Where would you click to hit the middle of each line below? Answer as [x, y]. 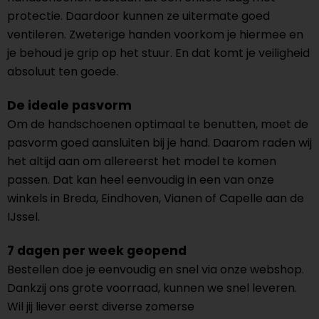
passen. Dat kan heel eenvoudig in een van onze [141, 180]
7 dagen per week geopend [97, 251]
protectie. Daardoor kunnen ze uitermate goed [138, 16]
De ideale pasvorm [69, 105]
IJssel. [23, 217]
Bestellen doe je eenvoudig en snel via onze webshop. [156, 270]
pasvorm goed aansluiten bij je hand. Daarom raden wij [159, 143]
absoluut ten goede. [63, 72]
